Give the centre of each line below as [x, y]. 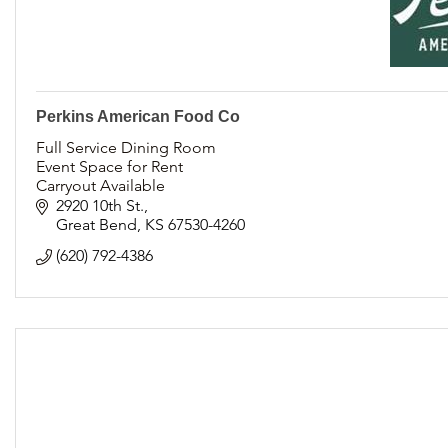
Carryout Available [100, 185]
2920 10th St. [100, 205]
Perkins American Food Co [138, 116]
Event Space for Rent [109, 166]
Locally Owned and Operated [140, 223]
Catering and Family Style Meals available [182, 204]
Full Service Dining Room [126, 147]
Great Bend [96, 224]
